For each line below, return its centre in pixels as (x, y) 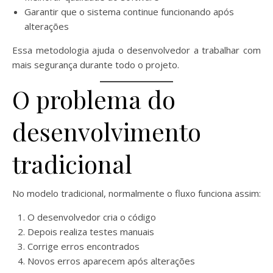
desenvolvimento (107, 131)
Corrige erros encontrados (83, 246)
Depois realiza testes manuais (91, 231)
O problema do (94, 99)
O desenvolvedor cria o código (92, 217)
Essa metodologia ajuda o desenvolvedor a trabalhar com (136, 50)
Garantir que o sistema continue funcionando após (129, 11)
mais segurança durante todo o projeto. (96, 64)
